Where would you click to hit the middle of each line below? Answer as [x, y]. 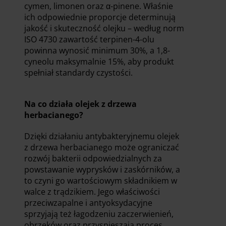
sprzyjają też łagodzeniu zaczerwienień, [99, 214]
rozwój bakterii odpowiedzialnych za [93, 159]
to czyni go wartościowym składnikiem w [101, 181]
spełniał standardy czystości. [78, 73]
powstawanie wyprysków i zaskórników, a [102, 170]
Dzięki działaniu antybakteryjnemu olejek [102, 136]
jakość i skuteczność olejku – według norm [104, 29]
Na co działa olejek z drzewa [80, 104]
